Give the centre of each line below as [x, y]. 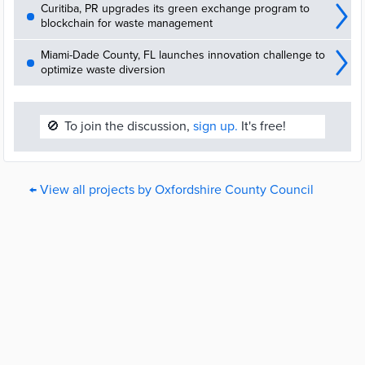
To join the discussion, [129, 126]
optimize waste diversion [103, 70]
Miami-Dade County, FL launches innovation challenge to [183, 55]
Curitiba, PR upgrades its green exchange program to [175, 9]
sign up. [215, 126]
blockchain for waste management [127, 23]
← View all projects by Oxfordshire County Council [172, 190]
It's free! [262, 126]
